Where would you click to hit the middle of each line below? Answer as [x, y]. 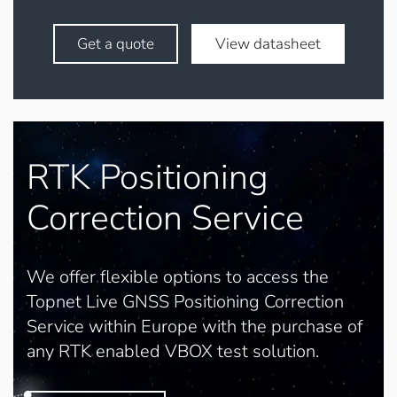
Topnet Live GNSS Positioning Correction [185, 302]
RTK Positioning [148, 177]
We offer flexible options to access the [178, 277]
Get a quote [115, 44]
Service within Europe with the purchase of [195, 327]
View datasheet [268, 44]
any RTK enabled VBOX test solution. [173, 351]
